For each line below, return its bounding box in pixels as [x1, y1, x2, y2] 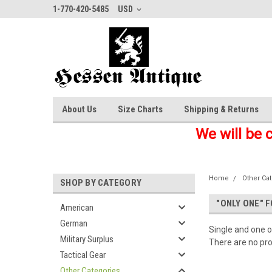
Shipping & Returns [184, 104, 259, 115]
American [60, 202, 93, 213]
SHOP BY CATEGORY [60, 177, 141, 188]
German [60, 218, 87, 229]
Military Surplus [60, 234, 114, 245]
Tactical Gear [60, 250, 106, 260]
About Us [62, 104, 97, 115]
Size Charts [118, 104, 163, 115]
